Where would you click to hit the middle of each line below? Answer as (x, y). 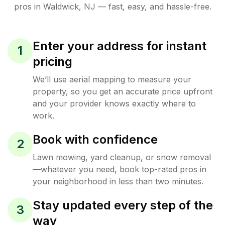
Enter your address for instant (120, 46)
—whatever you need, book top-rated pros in (120, 169)
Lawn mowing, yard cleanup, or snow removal (122, 157)
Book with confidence (95, 139)
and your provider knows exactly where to (114, 103)
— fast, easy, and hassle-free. (153, 6)
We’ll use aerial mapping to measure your (112, 79)
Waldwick (61, 6)
